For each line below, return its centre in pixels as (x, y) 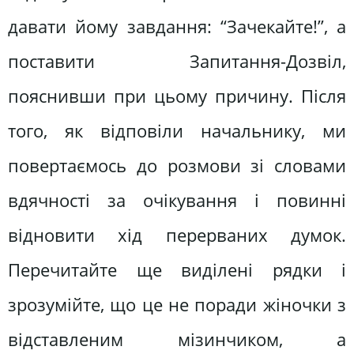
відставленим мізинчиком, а (177, 339)
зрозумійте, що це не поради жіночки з (177, 304)
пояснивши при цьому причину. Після (177, 96)
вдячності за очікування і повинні (177, 200)
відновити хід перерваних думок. (177, 235)
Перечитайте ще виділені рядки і (177, 269)
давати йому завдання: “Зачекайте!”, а (177, 26)
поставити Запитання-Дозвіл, (177, 61)
